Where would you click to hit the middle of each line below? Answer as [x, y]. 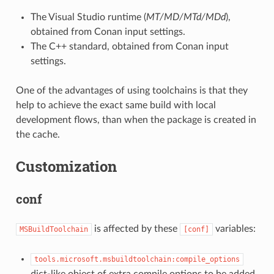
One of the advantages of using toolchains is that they [131, 91]
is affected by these [135, 229]
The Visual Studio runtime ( [88, 17]
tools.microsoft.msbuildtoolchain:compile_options [137, 260]
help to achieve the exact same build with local [116, 106]
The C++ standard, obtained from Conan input [129, 47]
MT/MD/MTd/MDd [186, 17]
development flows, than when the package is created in [136, 120]
